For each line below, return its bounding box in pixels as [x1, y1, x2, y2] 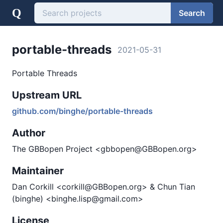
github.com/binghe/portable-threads [12, 106, 153, 116]
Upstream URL [12, 89, 82, 101]
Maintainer [12, 165, 64, 177]
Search [179, 7, 205, 18]
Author [12, 127, 45, 139]
